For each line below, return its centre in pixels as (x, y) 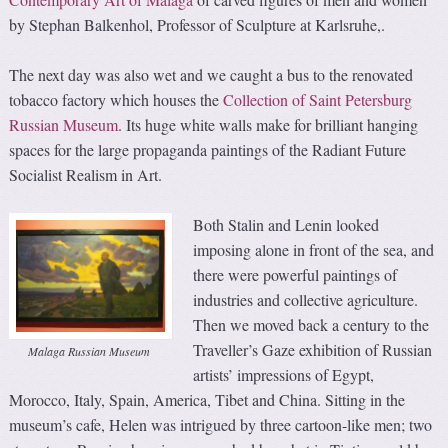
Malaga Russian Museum (88, 350)
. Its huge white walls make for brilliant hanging (268, 124)
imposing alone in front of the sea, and (314, 249)
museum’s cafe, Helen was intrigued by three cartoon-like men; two (221, 424)
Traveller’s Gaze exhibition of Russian (313, 349)
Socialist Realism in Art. (86, 174)
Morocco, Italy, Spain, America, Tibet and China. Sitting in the (207, 399)
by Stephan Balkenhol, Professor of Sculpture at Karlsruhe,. (197, 24)
